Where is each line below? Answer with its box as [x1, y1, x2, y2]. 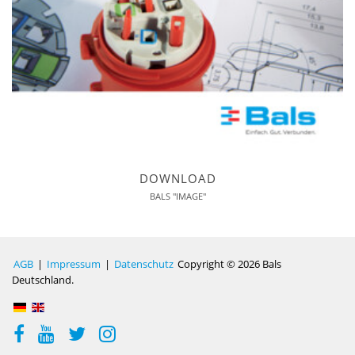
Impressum [47, 256, 101, 271]
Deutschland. [12, 272, 74, 287]
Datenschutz [114, 256, 174, 271]
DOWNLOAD [139, 170, 216, 186]
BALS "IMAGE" [149, 189, 206, 202]
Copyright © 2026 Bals [175, 256, 281, 271]
